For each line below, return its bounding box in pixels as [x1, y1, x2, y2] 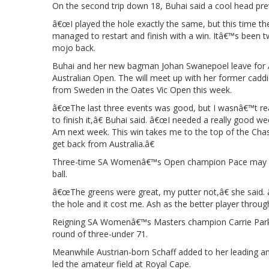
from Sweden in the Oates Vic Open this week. [52, 83, 232, 95]
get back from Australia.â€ [52, 138, 154, 150]
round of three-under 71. [52, 228, 148, 240]
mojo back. [52, 41, 95, 53]
